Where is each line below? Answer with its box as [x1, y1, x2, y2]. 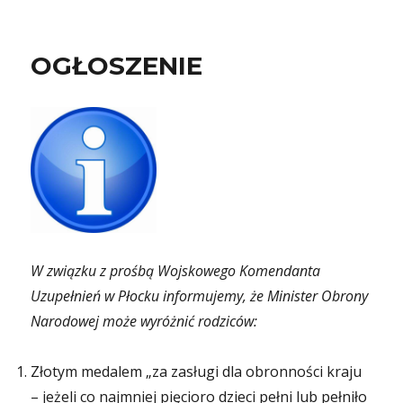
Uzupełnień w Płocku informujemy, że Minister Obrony [31, 286, 369, 306]
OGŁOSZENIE [31, 50, 203, 81]
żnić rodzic [170, 311, 237, 331]
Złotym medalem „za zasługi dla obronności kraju [31, 362, 363, 381]
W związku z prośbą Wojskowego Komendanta [31, 261, 321, 281]
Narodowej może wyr [31, 311, 163, 331]
